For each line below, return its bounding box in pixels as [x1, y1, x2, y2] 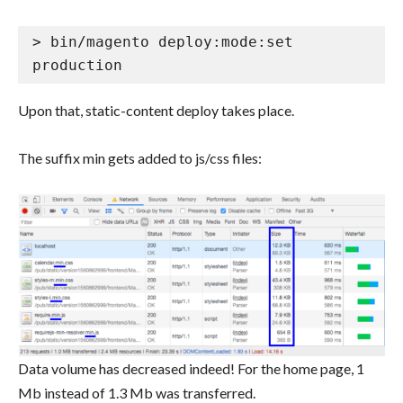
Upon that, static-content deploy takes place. [18, 101, 294, 119]
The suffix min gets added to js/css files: [18, 148, 262, 166]
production [32, 56, 122, 74]
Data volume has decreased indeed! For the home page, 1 [18, 360, 364, 378]
